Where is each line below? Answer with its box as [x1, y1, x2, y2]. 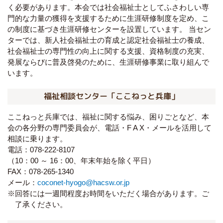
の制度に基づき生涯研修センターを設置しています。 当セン [7, 24, 211, 33]
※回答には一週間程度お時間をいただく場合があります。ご [7, 189, 209, 198]
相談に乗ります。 [7, 134, 67, 143]
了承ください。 [15, 200, 67, 209]
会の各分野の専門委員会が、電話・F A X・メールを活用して [7, 123, 212, 132]
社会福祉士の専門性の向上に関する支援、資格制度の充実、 [7, 46, 209, 55]
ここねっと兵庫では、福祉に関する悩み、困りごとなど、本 [7, 112, 209, 121]
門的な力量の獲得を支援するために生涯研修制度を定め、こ [7, 13, 209, 22]
